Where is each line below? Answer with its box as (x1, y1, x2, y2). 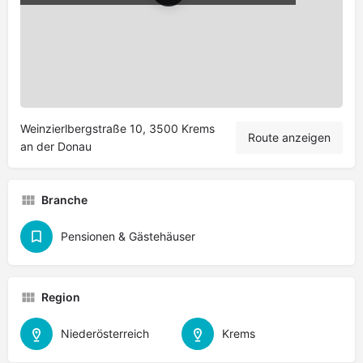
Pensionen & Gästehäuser (61, 229, 195, 243)
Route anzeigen (248, 130, 331, 144)
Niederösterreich (61, 327, 149, 340)
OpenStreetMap (215, 110, 284, 124)
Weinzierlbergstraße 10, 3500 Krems (20, 122, 215, 135)
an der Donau (20, 139, 92, 153)
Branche (41, 193, 88, 207)
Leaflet (165, 110, 198, 124)
